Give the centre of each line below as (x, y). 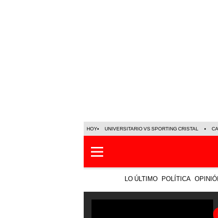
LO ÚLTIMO (141, 179)
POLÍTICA (176, 179)
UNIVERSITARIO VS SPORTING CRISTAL (152, 129)
